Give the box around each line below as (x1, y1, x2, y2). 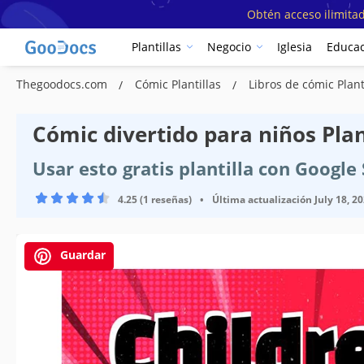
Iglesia (277, 39, 312, 55)
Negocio (207, 39, 251, 55)
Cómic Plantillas (135, 76, 224, 92)
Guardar (57, 246, 106, 262)
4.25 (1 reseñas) (118, 192, 192, 206)
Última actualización (212, 192, 312, 206)
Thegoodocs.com (16, 76, 110, 92)
